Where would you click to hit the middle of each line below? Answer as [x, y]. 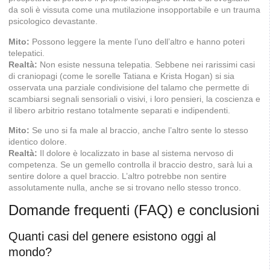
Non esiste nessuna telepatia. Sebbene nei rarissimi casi [146, 64]
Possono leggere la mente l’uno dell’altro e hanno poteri [137, 41]
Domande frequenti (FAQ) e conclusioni [134, 210]
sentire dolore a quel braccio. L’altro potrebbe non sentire [118, 176]
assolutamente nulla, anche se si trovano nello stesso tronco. [125, 188]
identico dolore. [38, 142]
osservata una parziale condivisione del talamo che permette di [129, 87]
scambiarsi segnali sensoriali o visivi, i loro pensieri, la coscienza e [134, 99]
